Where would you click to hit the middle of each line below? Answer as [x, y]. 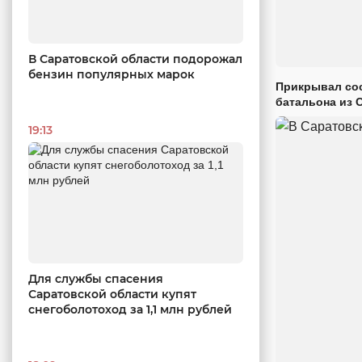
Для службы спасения [96, 278]
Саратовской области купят [112, 294]
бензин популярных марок [112, 75]
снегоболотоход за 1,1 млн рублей [130, 309]
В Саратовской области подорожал [135, 59]
